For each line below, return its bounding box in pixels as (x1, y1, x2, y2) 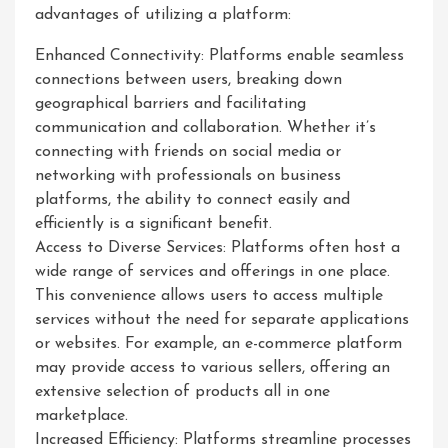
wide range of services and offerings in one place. (35, 264, 390, 280)
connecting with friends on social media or (35, 144, 341, 160)
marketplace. (35, 408, 128, 424)
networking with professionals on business (35, 168, 341, 184)
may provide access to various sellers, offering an (35, 360, 390, 376)
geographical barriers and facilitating (35, 96, 306, 112)
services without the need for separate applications (35, 312, 409, 328)
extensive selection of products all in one (35, 384, 330, 400)
